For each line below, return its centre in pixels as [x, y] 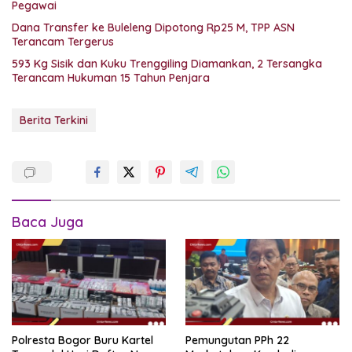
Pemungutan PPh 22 [237, 341]
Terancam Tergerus [63, 42]
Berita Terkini [54, 121]
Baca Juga [48, 222]
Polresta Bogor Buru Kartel [82, 341]
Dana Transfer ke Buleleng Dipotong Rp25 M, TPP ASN [153, 28]
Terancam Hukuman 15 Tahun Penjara [111, 78]
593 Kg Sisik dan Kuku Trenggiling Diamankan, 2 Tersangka [167, 64]
